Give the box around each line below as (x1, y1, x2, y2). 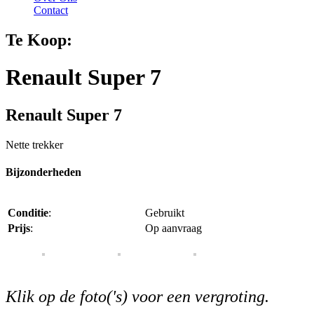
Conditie (8, 207, 48, 219)
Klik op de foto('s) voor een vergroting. (6, 287, 269, 306)
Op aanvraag (145, 222, 202, 235)
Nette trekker (6, 138, 63, 151)
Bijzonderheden (6, 165, 81, 178)
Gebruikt (145, 207, 184, 219)
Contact (34, 4, 68, 16)
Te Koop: (6, 30, 72, 49)
